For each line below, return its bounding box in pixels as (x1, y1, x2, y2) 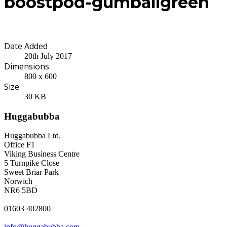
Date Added (4, 40, 48, 52)
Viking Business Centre (4, 149, 80, 159)
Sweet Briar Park (4, 168, 59, 177)
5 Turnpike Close (4, 159, 59, 168)
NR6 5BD (4, 186, 37, 195)
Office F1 (4, 140, 35, 149)
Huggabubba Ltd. (4, 131, 61, 140)
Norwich (4, 177, 32, 186)
